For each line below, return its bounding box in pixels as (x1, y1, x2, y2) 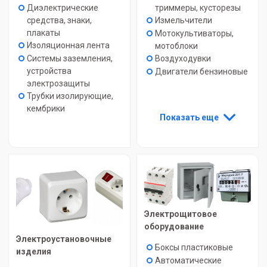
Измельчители (155, 15, 212, 25)
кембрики (27, 104, 65, 113)
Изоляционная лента (27, 41, 110, 50)
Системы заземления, (27, 54, 113, 63)
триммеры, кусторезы (155, 3, 241, 13)
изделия (16, 247, 51, 256)
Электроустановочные (16, 234, 111, 244)
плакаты (27, 28, 60, 38)
